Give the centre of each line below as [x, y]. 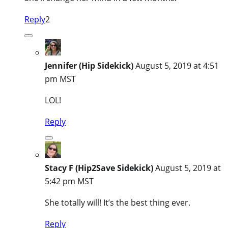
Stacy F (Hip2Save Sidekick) [99, 168]
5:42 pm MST [69, 181]
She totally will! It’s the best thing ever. [118, 202]
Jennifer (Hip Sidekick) [89, 65]
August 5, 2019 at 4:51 [177, 65]
